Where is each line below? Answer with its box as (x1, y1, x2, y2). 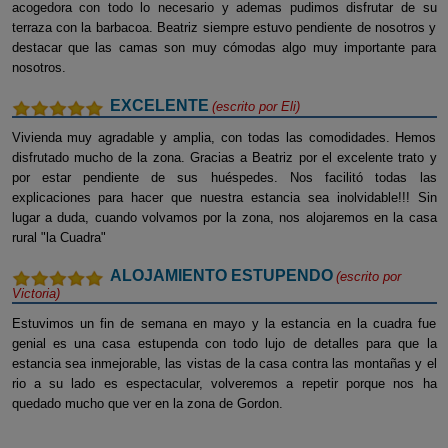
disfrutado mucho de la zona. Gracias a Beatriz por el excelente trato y (11, 150, 437, 165)
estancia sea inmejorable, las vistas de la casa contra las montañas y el (11, 356, 437, 371)
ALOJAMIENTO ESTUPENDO (109, 267, 333, 284)
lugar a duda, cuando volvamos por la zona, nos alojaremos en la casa (11, 210, 437, 225)
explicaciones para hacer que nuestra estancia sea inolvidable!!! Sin (11, 190, 437, 205)
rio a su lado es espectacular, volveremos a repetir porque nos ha (11, 376, 437, 391)
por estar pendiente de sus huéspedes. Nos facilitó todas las (11, 170, 437, 185)
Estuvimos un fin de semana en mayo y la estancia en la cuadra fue (11, 316, 437, 331)
